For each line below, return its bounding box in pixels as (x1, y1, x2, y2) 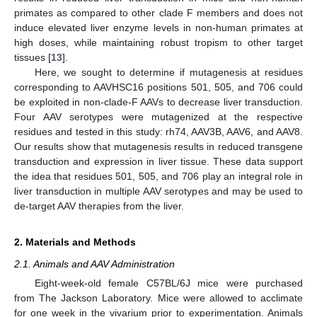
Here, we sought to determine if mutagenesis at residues (34, 66, 303, 78)
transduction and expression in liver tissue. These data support (14, 155, 303, 167)
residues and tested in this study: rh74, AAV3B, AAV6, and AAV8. (14, 125, 303, 137)
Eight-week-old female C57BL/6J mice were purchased (34, 277, 303, 289)
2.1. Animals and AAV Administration (14, 258, 175, 270)
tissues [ (14, 51, 51, 63)
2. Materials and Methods (14, 236, 136, 248)
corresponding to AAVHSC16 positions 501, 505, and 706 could (14, 81, 303, 93)
